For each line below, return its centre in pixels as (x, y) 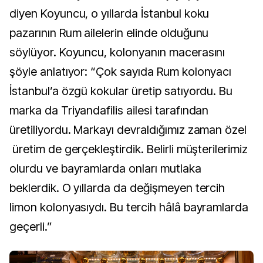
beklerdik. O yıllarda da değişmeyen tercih (117, 188)
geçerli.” (34, 227)
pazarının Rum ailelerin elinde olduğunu (109, 33)
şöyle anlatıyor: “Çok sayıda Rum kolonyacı (121, 72)
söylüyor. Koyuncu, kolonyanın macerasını (117, 52)
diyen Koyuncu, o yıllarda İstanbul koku (109, 14)
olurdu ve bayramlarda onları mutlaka (105, 168)
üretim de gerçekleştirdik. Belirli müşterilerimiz (129, 149)
